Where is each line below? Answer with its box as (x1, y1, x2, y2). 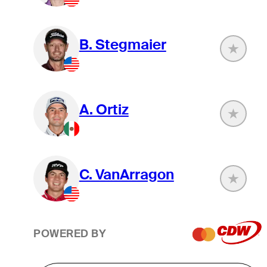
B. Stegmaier (79, 35, 166, 54)
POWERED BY (33, 226, 107, 240)
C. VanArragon (79, 164, 174, 184)
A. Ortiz (79, 100, 129, 119)
